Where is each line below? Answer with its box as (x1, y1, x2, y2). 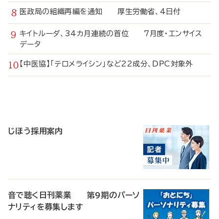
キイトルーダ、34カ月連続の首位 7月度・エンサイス (20, 30, 202, 37)
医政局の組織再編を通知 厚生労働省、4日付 (20, 8, 181, 15)
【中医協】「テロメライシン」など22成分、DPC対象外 (20, 60, 203, 67)
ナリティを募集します (8, 203, 83, 211)
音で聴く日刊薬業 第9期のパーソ (8, 191, 140, 199)
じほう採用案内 (8, 127, 63, 135)
